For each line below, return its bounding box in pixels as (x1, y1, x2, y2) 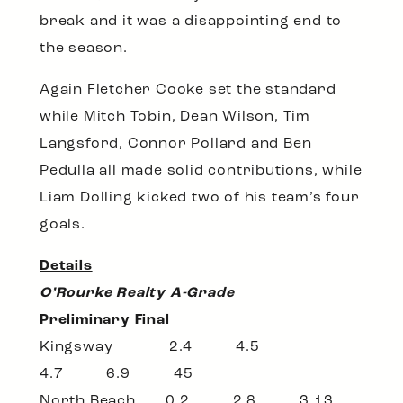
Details (40, 259, 93, 274)
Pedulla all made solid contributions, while (40, 164, 363, 179)
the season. (40, 41, 128, 57)
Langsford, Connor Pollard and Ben (40, 137, 312, 152)
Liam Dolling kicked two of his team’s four (40, 191, 360, 206)
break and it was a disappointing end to (40, 14, 343, 30)
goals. (40, 218, 85, 233)
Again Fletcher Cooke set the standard (40, 83, 336, 98)
